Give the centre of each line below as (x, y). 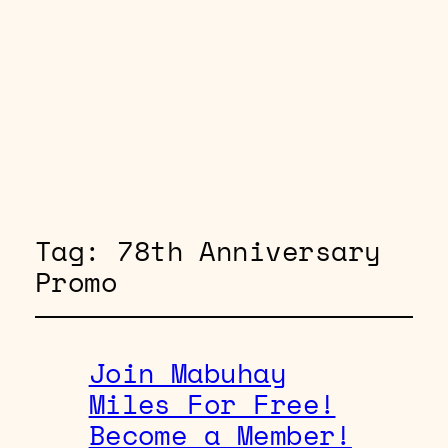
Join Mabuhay (187, 372)
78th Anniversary (249, 250)
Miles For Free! (212, 403)
